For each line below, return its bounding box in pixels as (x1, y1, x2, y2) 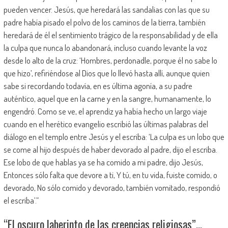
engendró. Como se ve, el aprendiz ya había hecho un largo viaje (3, 105, 207, 117)
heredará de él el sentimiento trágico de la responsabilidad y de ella (3, 29, 218, 40)
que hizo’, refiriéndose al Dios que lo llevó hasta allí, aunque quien (3, 67, 210, 78)
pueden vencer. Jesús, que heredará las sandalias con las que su (3, 4, 210, 15)
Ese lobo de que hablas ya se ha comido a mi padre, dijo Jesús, (3, 156, 203, 167)
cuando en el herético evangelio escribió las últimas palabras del (3, 118, 208, 129)
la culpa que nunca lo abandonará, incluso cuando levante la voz (3, 42, 207, 53)
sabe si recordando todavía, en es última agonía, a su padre (3, 80, 192, 91)
